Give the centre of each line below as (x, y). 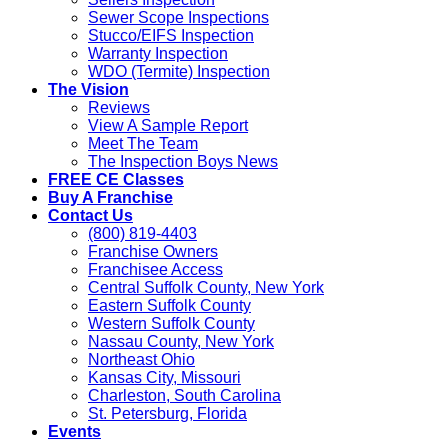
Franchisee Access (155, 270)
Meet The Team (143, 144)
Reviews (119, 108)
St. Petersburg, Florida (167, 414)
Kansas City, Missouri (164, 378)
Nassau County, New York (181, 342)
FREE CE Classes (116, 180)
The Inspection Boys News (183, 162)
